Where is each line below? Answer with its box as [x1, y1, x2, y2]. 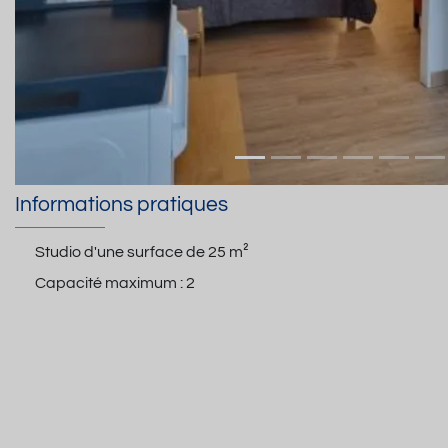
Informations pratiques [15, 194, 228, 216]
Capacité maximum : [35, 274, 186, 291]
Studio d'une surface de [35, 243, 208, 260]
